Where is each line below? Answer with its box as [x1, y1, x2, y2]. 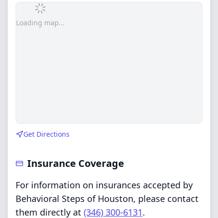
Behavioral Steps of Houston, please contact [16, 193, 199, 204]
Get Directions [23, 129, 70, 139]
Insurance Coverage [27, 157, 124, 170]
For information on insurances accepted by [16, 179, 193, 191]
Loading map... [16, 18, 65, 27]
